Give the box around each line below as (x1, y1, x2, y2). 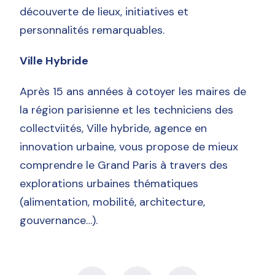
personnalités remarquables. (20, 22, 165, 37)
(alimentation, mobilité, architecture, (20, 194, 206, 209)
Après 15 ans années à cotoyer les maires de (20, 83, 247, 99)
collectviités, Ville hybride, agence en (20, 120, 207, 136)
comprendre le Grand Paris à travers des (20, 157, 228, 172)
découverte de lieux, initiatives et (20, 4, 189, 19)
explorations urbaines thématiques (20, 176, 199, 191)
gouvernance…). (20, 212, 98, 228)
